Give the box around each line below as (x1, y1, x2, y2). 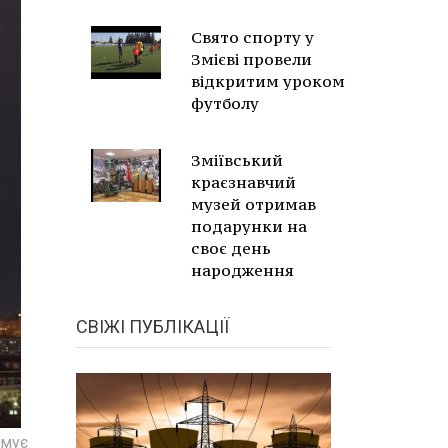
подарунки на (191, 216, 307, 236)
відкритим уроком (191, 71, 345, 91)
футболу (191, 93, 259, 113)
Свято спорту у (191, 27, 314, 47)
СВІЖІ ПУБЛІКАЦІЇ (76, 316, 229, 337)
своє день (191, 238, 271, 258)
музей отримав (191, 194, 316, 214)
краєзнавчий (191, 172, 296, 192)
